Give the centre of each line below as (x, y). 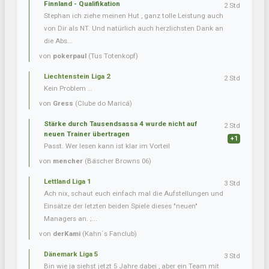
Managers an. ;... (71, 219)
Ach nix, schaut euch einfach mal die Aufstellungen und (134, 194)
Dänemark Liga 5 (71, 254)
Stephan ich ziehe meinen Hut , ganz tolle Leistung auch (134, 16)
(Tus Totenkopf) (112, 56)
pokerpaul (70, 56)
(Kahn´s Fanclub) (109, 234)
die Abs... (58, 41)
